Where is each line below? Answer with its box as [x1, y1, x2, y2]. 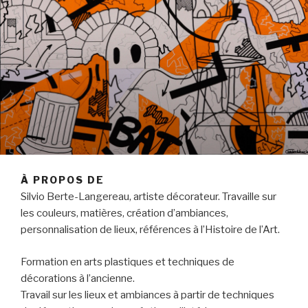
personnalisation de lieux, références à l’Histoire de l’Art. [21, 223, 280, 236]
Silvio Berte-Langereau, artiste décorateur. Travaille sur [21, 190, 276, 203]
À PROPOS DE [21, 173, 104, 186]
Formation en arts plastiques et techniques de [21, 255, 234, 268]
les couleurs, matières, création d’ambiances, [21, 207, 228, 220]
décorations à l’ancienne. [21, 272, 135, 285]
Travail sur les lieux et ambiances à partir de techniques [21, 288, 274, 301]
